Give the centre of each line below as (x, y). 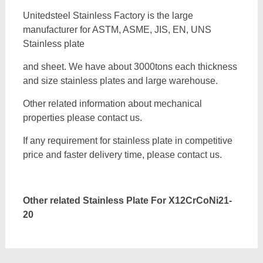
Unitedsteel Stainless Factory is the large (108, 16)
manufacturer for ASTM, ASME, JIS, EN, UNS (117, 30)
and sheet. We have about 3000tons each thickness (130, 67)
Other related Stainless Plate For (95, 200)
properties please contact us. (82, 118)
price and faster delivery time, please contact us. (122, 155)
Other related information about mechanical (112, 104)
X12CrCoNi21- (200, 200)
